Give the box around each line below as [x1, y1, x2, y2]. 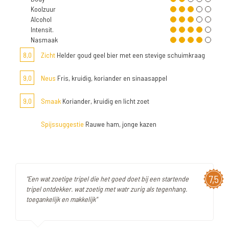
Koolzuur [31, 5, 56, 14]
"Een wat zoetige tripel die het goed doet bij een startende [26, 174, 189, 184]
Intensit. [31, 25, 54, 34]
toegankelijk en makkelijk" [26, 195, 97, 204]
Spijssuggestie [41, 120, 84, 129]
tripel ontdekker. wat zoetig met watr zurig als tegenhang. [26, 185, 187, 194]
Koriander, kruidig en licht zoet [61, 97, 149, 106]
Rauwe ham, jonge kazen [84, 120, 156, 129]
